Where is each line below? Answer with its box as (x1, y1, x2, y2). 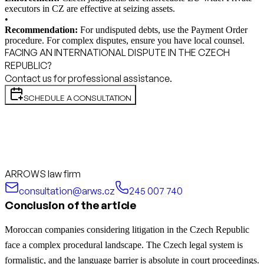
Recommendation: (5, 25, 78, 35)
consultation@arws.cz (19, 185, 115, 197)
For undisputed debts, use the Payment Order (78, 25, 247, 35)
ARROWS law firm (5, 168, 81, 180)
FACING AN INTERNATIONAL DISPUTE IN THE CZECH (5, 47, 230, 59)
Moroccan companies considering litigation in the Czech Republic (5, 225, 249, 235)
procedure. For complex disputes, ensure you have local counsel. (5, 35, 245, 46)
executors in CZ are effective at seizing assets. (5, 4, 175, 14)
